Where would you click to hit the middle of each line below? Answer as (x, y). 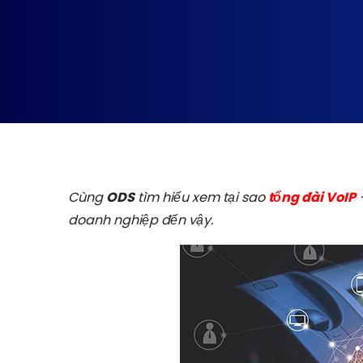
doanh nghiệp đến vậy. (141, 220)
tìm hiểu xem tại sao (201, 197)
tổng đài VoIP (312, 197)
